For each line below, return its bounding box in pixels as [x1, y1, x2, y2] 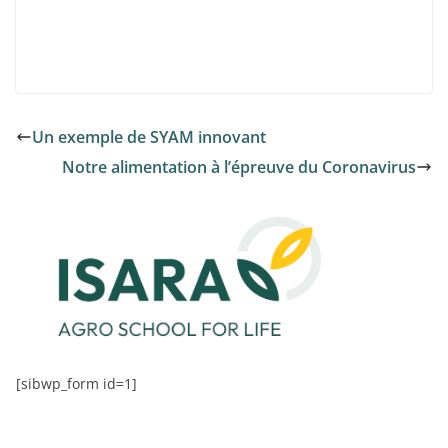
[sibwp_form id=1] [16, 373, 137, 393]
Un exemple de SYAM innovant [32, 125, 266, 148]
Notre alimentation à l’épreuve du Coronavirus [62, 155, 416, 178]
